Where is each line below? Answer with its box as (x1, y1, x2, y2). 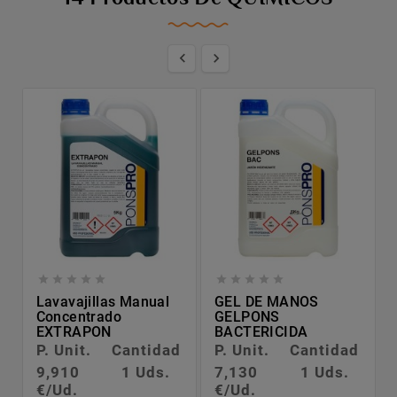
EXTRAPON (35, 323, 112, 341)
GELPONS (214, 308, 280, 326)
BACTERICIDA (214, 323, 308, 341)
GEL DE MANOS (214, 293, 319, 311)
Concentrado (35, 308, 121, 326)
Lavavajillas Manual (35, 293, 170, 311)
